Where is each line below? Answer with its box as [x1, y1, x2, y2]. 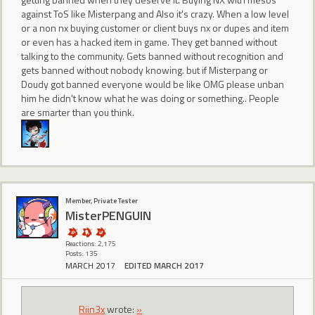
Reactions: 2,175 [65, 238, 116, 250]
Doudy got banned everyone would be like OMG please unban [21, 76, 284, 91]
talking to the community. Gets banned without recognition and [21, 48, 283, 63]
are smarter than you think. [21, 104, 134, 120]
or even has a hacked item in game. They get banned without [21, 34, 277, 49]
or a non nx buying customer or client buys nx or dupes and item [21, 20, 289, 35]
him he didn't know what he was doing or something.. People [21, 90, 279, 105]
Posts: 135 [65, 248, 98, 259]
